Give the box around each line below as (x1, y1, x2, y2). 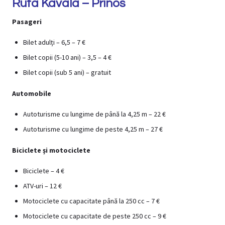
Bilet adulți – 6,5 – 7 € (23, 38, 85, 47)
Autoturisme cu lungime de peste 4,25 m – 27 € (23, 125, 163, 134)
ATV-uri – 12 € (23, 181, 62, 191)
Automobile (12, 88, 51, 98)
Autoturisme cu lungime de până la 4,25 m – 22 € (23, 109, 166, 119)
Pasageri (12, 17, 42, 26)
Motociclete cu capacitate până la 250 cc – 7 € (23, 196, 160, 206)
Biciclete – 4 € (23, 166, 64, 176)
